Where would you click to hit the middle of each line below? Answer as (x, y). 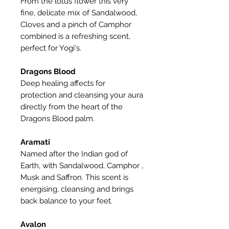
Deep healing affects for (63, 84)
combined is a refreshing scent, (75, 37)
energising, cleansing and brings (77, 189)
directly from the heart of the (72, 107)
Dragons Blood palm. (58, 119)
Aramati (35, 142)
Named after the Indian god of (74, 154)
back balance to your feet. (67, 201)
